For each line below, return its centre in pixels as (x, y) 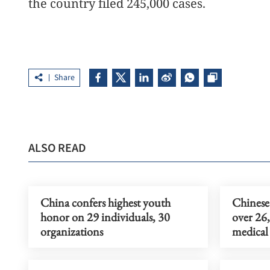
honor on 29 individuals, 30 (105, 217)
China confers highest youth (105, 202)
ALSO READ (57, 148)
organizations (72, 231)
